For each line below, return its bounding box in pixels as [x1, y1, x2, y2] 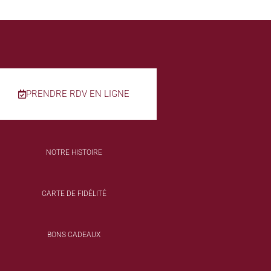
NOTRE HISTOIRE [45, 148, 102, 157]
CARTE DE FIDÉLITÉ [41, 189, 106, 198]
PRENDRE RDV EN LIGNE [26, 88, 129, 100]
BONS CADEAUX [47, 230, 100, 240]
